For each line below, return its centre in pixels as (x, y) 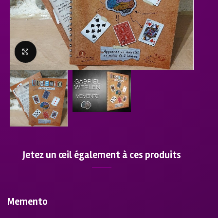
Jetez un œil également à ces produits (102, 155)
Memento (27, 201)
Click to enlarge (61, 51)
